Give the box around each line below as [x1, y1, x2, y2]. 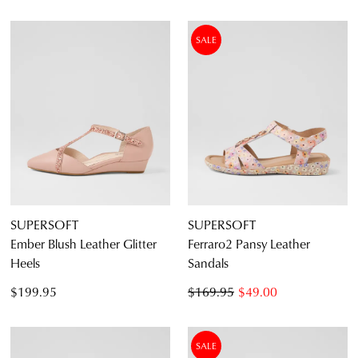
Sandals [188, 253, 229, 272]
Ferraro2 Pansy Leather [188, 233, 310, 253]
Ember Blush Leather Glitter [10, 233, 157, 253]
